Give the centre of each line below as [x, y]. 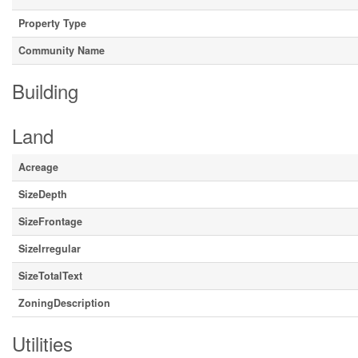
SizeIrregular [50, 249]
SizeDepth [43, 194]
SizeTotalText [50, 276]
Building [45, 91]
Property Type [52, 23]
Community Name [62, 50]
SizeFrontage [50, 221]
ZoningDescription [64, 303]
